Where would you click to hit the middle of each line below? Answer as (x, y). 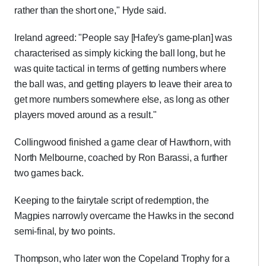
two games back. (49, 173)
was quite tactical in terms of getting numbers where (120, 69)
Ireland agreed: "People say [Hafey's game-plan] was (123, 38)
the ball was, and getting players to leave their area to (123, 84)
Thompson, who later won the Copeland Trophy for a (122, 259)
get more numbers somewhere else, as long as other (122, 99)
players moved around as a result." (85, 115)
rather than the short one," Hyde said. (90, 10)
